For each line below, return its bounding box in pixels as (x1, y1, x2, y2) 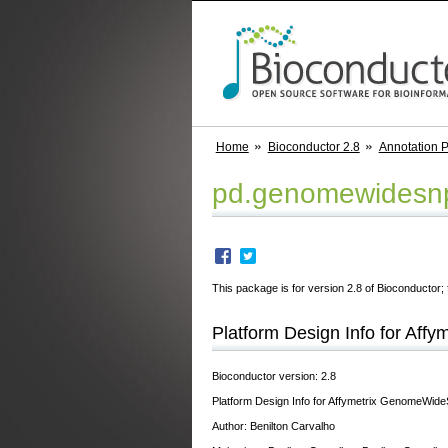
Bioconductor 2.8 (267, 140, 360, 154)
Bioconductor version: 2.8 (212, 369, 336, 382)
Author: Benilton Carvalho (212, 420, 335, 432)
